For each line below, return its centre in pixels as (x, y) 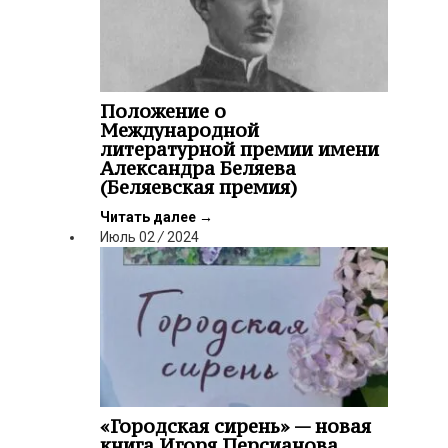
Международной (179, 129)
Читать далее (149, 216)
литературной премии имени (239, 148)
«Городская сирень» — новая (235, 425)
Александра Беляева (198, 167)
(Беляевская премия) (198, 186)
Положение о (163, 110)
